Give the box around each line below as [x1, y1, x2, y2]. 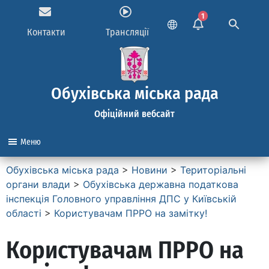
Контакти [27, 26, 66, 38]
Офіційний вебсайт [94, 108, 175, 119]
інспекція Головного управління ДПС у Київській [6, 193, 237, 205]
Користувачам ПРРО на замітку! [54, 207, 207, 219]
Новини [131, 164, 168, 176]
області [6, 207, 41, 219]
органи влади [6, 178, 70, 190]
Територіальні [180, 164, 246, 176]
